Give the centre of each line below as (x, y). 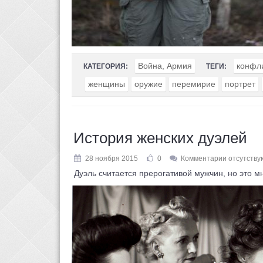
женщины (107, 84)
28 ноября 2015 (112, 159)
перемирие (194, 84)
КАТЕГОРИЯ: (106, 66)
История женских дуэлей (160, 138)
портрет (240, 84)
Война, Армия (165, 66)
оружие (149, 84)
